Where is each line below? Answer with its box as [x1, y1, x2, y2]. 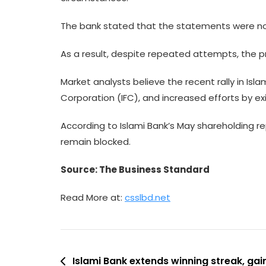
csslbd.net [125, 191, 170, 204]
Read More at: [61, 191, 125, 204]
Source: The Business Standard [61, 163, 210, 176]
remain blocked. [61, 135, 131, 148]
